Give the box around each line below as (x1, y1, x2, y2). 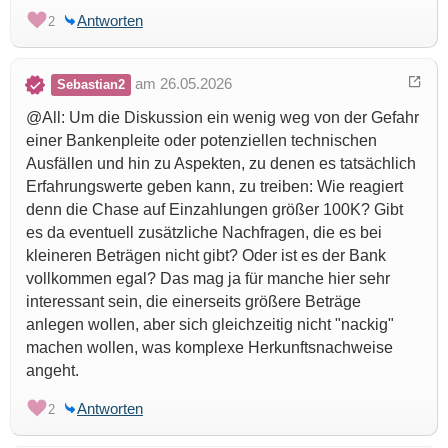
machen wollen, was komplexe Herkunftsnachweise (26, 339, 393, 357)
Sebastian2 (57, 77, 125, 93)
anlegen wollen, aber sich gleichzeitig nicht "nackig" (26, 316, 394, 334)
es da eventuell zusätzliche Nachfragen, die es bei (26, 224, 382, 242)
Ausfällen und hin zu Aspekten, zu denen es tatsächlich (26, 155, 416, 173)
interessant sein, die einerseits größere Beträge (26, 293, 361, 311)
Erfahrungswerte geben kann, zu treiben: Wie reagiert (26, 178, 403, 196)
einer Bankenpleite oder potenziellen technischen (26, 132, 377, 150)
